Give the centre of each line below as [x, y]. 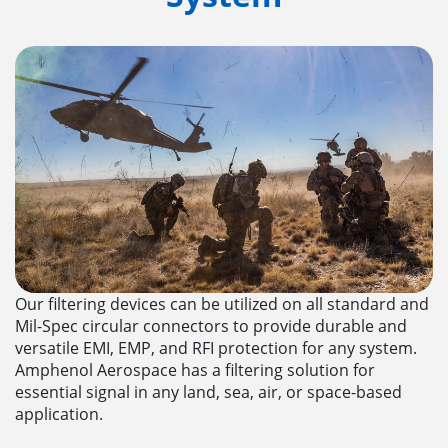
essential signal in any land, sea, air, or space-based [208, 391]
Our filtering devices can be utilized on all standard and [222, 303]
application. [59, 413]
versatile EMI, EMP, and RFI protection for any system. [216, 347]
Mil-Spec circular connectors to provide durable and [211, 325]
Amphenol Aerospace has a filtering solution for [195, 369]
